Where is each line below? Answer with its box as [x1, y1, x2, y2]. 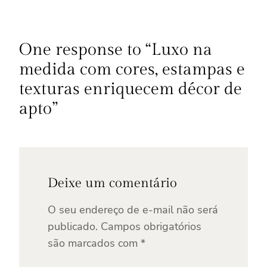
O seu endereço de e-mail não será [48, 203, 218, 218]
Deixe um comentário [48, 175, 177, 191]
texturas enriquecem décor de [19, 79, 242, 100]
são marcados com [48, 236, 141, 251]
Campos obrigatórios [101, 219, 201, 234]
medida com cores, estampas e [19, 60, 245, 80]
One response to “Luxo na [19, 40, 212, 60]
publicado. [48, 219, 98, 234]
